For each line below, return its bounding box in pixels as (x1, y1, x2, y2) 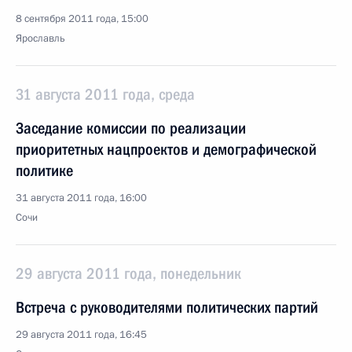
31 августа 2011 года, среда (16, 85, 195, 104)
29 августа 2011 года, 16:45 (16, 328, 147, 342)
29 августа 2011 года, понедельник (16, 264, 241, 283)
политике (16, 161, 73, 180)
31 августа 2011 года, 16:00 (16, 191, 147, 205)
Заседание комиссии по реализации (16, 119, 246, 137)
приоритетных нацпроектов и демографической (16, 140, 317, 159)
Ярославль (16, 31, 65, 46)
